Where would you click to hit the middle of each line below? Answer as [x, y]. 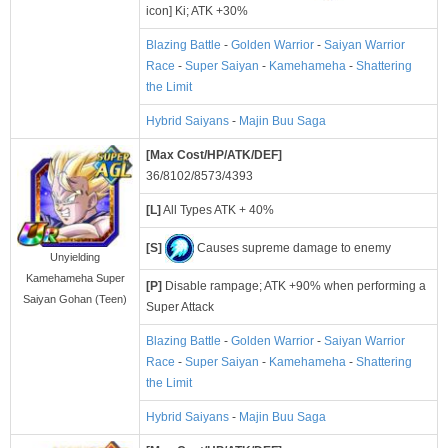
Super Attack [180, 307]
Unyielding [75, 256]
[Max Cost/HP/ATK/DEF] [214, 155]
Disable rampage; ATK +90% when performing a [294, 286]
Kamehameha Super [75, 277]
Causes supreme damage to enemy [292, 247]
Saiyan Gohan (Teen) [75, 298]
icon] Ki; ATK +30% [197, 11]
